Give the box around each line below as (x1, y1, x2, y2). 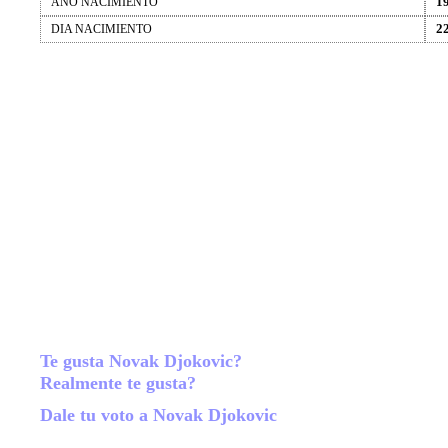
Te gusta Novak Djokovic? (40, 351, 247, 371)
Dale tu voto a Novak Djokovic (40, 405, 282, 425)
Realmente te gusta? (40, 373, 201, 393)
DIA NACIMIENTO (51, 22, 152, 36)
